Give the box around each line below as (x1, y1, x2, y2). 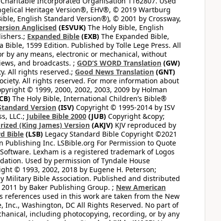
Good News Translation (75, 67, 154, 76)
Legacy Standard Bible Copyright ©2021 (43, 129, 177, 139)
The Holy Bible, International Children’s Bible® (10, 94, 167, 103)
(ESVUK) (57, 23, 86, 32)
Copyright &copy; (106, 111, 165, 121)
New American (116, 183, 166, 192)
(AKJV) (90, 120, 113, 130)
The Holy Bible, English (86, 23, 164, 32)
